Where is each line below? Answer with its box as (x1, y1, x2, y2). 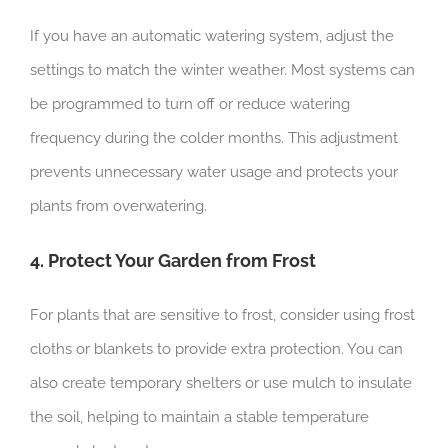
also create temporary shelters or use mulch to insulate (29, 373, 412, 392)
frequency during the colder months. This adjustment (29, 128, 398, 147)
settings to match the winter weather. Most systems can (29, 60, 415, 79)
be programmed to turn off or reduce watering (29, 94, 350, 113)
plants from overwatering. (29, 196, 207, 215)
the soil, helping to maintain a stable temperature (29, 407, 369, 426)
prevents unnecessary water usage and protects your (29, 162, 398, 181)
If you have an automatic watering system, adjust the (29, 26, 394, 45)
